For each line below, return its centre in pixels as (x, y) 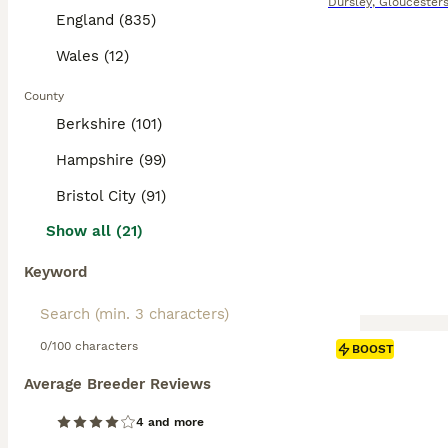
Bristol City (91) (111, 196)
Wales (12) (92, 56)
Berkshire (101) (109, 124)
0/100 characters (89, 346)
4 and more (170, 422)
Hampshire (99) (111, 160)
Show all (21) (94, 231)
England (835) (106, 20)
